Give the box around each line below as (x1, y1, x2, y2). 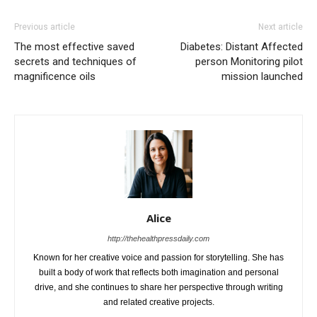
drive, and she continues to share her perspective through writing (34, 282, 283, 292)
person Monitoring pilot (195, 55, 303, 68)
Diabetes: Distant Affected (180, 40, 303, 53)
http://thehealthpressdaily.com (108, 234, 209, 243)
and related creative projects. (103, 297, 214, 307)
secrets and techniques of (14, 55, 137, 68)
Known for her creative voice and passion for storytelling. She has (33, 253, 284, 263)
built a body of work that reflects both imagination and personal (38, 267, 279, 277)
